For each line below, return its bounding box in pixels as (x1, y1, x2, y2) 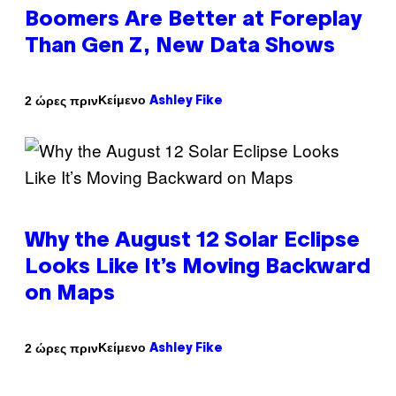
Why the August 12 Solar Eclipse (25, 232, 360, 252)
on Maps (25, 285, 115, 305)
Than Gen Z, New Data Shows (25, 37, 335, 57)
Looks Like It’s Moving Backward (25, 258, 370, 278)
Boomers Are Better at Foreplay (25, 11, 362, 31)
